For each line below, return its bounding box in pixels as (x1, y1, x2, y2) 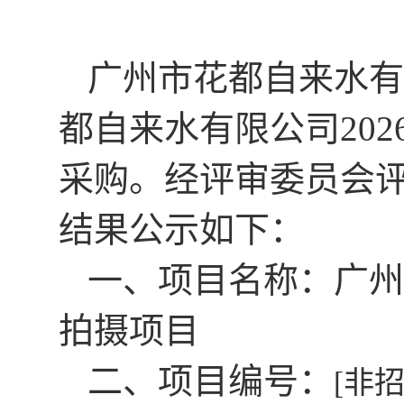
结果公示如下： (59, 210, 305, 250)
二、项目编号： (87, 362, 334, 401)
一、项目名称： (87, 261, 334, 300)
